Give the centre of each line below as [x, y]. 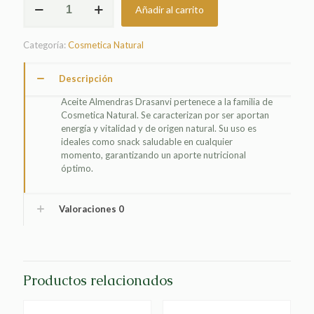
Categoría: [46, 45]
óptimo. [77, 168]
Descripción [86, 78]
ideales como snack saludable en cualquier [147, 142]
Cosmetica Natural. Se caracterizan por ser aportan [165, 115]
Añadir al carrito [170, 9]
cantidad [40, 37]
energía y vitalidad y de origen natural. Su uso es [159, 128]
